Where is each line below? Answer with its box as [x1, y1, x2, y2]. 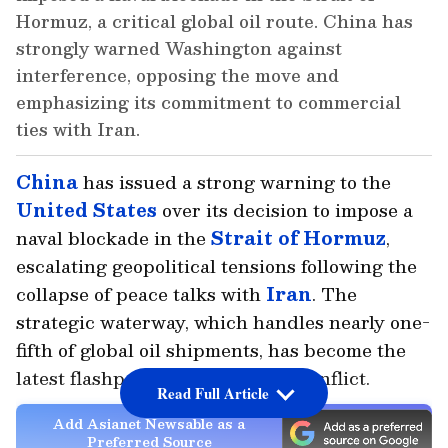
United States [16, 195, 157, 225]
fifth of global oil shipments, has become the [16, 335, 406, 365]
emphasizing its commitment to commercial [16, 88, 401, 117]
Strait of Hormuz [211, 223, 386, 253]
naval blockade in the [16, 223, 211, 253]
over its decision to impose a [157, 195, 413, 225]
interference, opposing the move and [16, 61, 339, 90]
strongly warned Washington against [16, 34, 342, 63]
